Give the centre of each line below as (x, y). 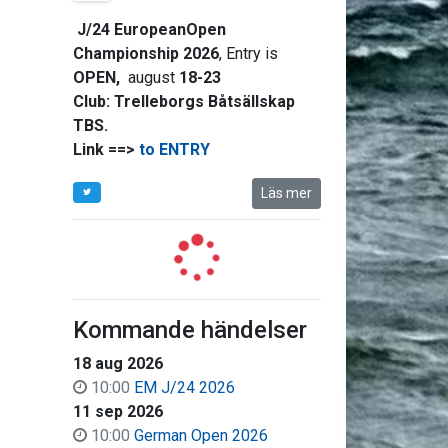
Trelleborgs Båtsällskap (204, 101)
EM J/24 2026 (184, 387)
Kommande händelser (189, 330)
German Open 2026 (200, 435)
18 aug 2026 (117, 363)
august (151, 77)
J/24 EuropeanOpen (151, 29)
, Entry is (248, 53)
